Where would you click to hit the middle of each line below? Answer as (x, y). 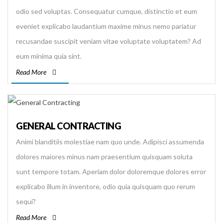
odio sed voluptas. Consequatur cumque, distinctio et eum (107, 11)
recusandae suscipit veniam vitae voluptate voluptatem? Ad (109, 41)
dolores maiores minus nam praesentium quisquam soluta (104, 157)
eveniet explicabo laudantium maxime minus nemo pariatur (106, 26)
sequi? (26, 202)
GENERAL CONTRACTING (69, 126)
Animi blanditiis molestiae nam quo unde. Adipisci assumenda (110, 142)
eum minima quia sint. (49, 56)
